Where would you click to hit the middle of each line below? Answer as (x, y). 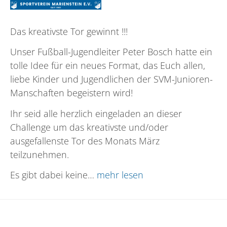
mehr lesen (120, 175)
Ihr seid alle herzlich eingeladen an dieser (96, 113)
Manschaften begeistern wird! (74, 93)
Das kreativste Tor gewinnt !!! (69, 31)
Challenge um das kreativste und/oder (89, 127)
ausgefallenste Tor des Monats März (85, 141)
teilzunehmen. (40, 154)
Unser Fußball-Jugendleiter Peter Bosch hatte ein (111, 52)
